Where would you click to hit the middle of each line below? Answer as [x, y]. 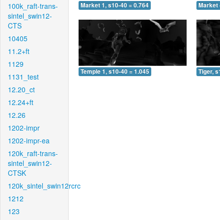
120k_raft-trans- [33, 153]
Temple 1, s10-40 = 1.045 [115, 71]
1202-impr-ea [29, 140]
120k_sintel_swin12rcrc [44, 186]
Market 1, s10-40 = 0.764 [115, 5]
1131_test [23, 77]
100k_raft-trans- [33, 6]
